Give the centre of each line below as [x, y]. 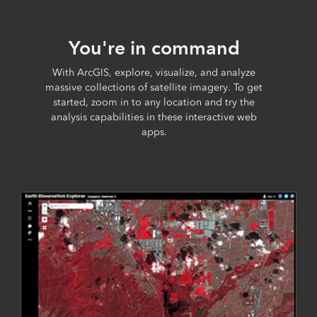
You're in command [154, 47]
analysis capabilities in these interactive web [154, 117]
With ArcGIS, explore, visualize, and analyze [154, 72]
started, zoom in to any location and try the [154, 102]
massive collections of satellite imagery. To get [154, 87]
